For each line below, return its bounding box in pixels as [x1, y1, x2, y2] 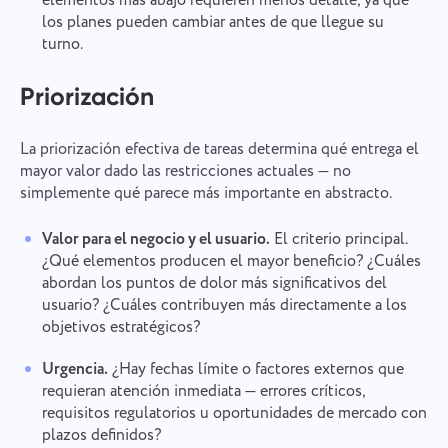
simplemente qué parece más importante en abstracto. [19, 182, 392, 206]
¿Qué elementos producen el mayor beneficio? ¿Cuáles [41, 250, 421, 274]
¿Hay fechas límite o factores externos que [107, 358, 404, 382]
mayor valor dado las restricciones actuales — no [19, 160, 351, 184]
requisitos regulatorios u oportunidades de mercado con [41, 402, 427, 426]
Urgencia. [41, 358, 108, 382]
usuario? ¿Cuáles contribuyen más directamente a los [41, 294, 407, 318]
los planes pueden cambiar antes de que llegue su [41, 11, 384, 35]
